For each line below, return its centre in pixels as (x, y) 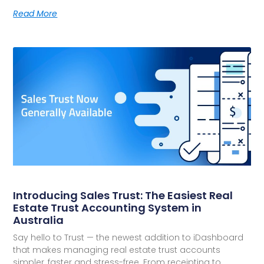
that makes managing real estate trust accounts (117, 250)
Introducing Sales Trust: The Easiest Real (123, 196)
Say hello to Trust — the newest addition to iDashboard (128, 238)
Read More (35, 13)
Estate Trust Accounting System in (108, 208)
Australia (39, 220)
